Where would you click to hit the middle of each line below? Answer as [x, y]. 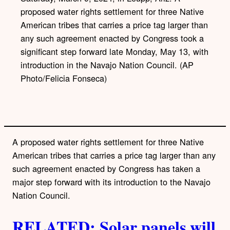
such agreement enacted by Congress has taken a [106, 169]
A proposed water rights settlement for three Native [108, 142]
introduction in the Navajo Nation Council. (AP [107, 64]
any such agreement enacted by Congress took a [112, 38]
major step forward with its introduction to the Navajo [111, 182]
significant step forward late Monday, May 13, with [114, 51]
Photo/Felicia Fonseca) [64, 78]
